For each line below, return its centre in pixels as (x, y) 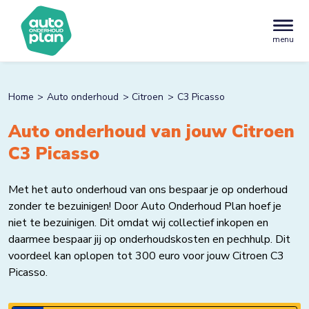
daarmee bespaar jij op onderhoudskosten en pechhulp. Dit (149, 239)
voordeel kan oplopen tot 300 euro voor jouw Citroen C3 (146, 256)
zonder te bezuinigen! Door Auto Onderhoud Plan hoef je (145, 206)
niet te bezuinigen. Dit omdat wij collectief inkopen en (138, 223)
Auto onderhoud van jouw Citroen (151, 132)
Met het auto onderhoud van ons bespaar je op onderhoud (148, 190)
